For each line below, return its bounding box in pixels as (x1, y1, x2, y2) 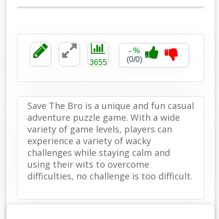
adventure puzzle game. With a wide (27, 111, 180, 123)
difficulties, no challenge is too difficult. (27, 170, 193, 182)
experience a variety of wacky (27, 135, 151, 147)
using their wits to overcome (27, 158, 149, 170)
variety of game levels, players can (27, 123, 172, 135)
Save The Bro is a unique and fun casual (27, 100, 194, 111)
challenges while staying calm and (27, 147, 170, 158)
